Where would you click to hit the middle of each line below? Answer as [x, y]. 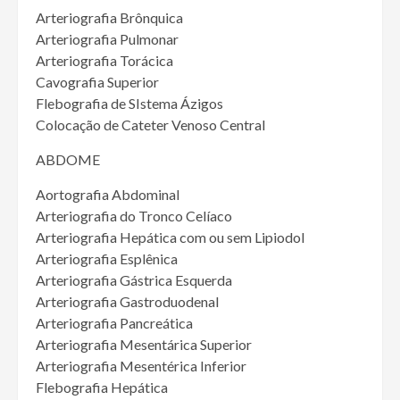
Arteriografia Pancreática [114, 323]
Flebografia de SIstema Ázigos [129, 104]
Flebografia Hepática [102, 387]
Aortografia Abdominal [108, 195]
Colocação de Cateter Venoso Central [150, 125]
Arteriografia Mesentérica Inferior [141, 366]
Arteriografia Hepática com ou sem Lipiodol [170, 237]
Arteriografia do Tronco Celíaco [134, 216]
